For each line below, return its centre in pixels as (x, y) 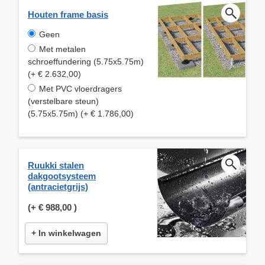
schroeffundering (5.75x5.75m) (86, 61)
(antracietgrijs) (58, 186)
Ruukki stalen (56, 165)
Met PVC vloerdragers (80, 88)
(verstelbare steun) (63, 101)
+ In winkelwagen (66, 233)
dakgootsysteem (62, 176)
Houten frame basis (68, 14)
